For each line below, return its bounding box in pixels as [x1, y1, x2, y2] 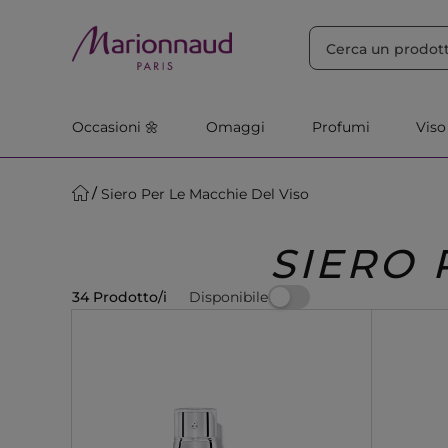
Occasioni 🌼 [72, 118, 159, 136]
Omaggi [205, 118, 265, 136]
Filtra [278, 10, 315, 28]
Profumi [311, 118, 370, 136]
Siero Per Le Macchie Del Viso [101, 184, 309, 203]
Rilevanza [176, 11, 240, 27]
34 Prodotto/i [72, 288, 167, 306]
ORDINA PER [77, 10, 171, 28]
